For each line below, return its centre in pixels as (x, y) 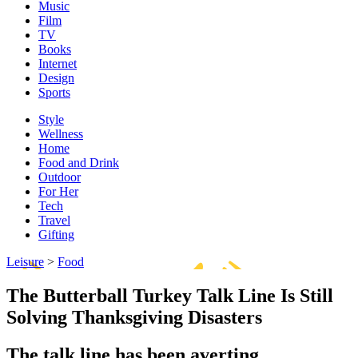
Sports (54, 92)
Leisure (25, 262)
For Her (58, 191)
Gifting (56, 235)
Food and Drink (79, 163)
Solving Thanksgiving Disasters (134, 317)
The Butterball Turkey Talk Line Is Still (170, 295)
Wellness (61, 134)
